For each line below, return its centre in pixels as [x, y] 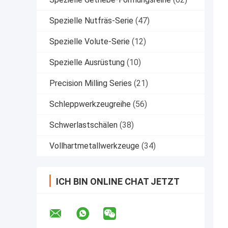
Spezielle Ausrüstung [87, 62]
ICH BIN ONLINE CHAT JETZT [118, 181]
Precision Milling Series [91, 83]
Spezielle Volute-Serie [90, 41]
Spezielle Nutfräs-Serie [91, 20]
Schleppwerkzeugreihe [90, 104]
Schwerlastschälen [83, 125]
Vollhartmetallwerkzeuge [94, 146]
